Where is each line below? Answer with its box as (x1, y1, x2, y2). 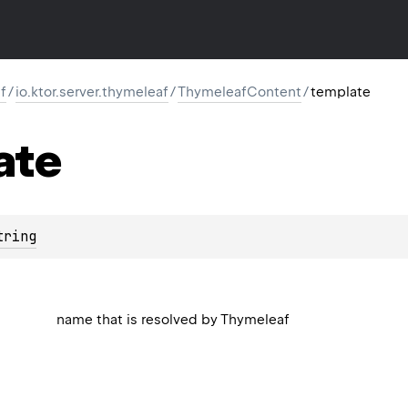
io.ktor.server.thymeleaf (15, 84, 168, 100)
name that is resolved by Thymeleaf (56, 311, 291, 328)
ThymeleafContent (178, 84, 301, 100)
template (311, 84, 371, 100)
